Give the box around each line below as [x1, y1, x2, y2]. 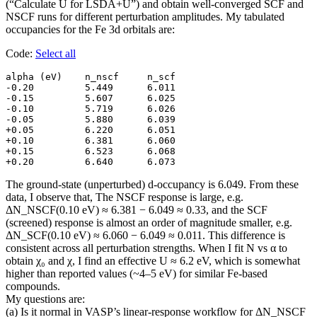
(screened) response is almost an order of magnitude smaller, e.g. [6, 217, 292, 229]
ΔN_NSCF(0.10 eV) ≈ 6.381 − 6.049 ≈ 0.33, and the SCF [6, 204, 267, 217]
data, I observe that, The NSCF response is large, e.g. [6, 191, 243, 204]
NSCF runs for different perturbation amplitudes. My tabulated [6, 11, 284, 23]
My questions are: [6, 293, 85, 306]
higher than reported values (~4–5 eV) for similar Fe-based [6, 267, 267, 280]
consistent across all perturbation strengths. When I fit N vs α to [6, 242, 287, 255]
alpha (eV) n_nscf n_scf [6, 71, 175, 83]
